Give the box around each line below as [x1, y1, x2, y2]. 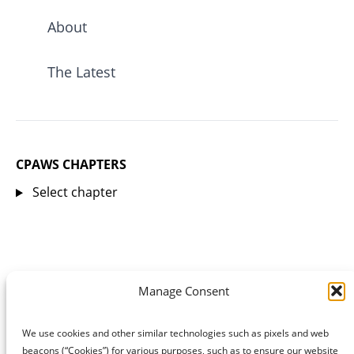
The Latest [47, 62, 115, 81]
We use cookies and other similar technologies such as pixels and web [22, 326, 329, 339]
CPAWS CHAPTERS [16, 155, 126, 173]
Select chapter [32, 183, 118, 201]
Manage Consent [137, 282, 229, 299]
